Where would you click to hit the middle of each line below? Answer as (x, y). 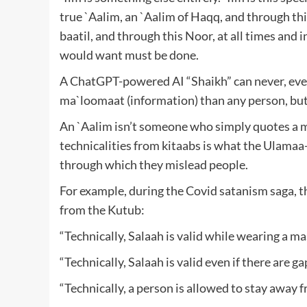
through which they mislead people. (154, 164)
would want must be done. (129, 54)
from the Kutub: (102, 209)
